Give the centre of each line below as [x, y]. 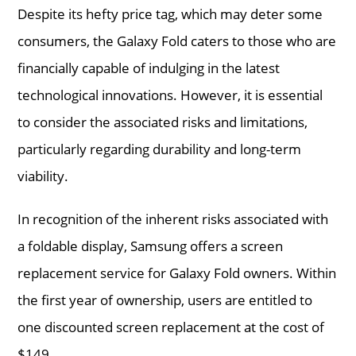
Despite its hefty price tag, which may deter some [170, 14]
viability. [43, 176]
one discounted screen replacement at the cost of [171, 327]
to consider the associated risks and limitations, [163, 122]
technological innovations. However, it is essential [170, 95]
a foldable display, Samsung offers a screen [151, 246]
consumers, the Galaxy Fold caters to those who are [177, 41]
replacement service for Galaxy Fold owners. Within [177, 273]
